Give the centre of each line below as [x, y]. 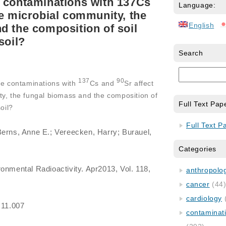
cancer [198, 184]
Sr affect [139, 83]
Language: [197, 5]
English [202, 25]
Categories [197, 149]
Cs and [103, 83]
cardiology [204, 198]
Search [191, 53]
